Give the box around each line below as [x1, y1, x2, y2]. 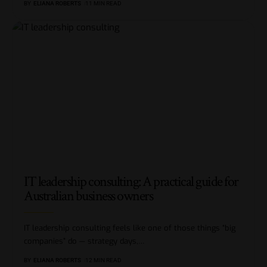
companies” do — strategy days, [24, 236, 138, 247]
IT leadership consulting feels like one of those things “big [24, 223, 235, 234]
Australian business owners [24, 187, 153, 206]
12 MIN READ [85, 257, 122, 264]
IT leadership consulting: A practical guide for [24, 172, 238, 191]
